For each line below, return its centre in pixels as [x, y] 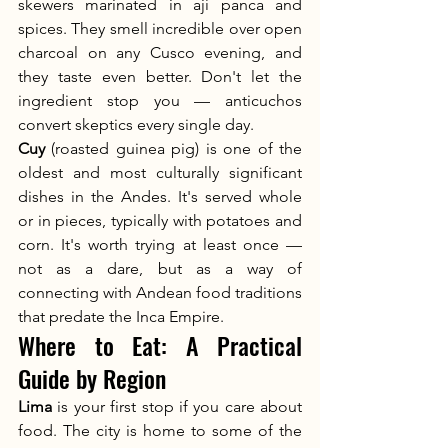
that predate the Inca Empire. [121, 316]
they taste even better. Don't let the [160, 76]
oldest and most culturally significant [160, 172]
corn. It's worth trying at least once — [160, 244]
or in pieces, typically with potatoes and [160, 220]
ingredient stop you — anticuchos [160, 100]
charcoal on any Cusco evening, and [160, 52]
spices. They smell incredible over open [160, 28]
